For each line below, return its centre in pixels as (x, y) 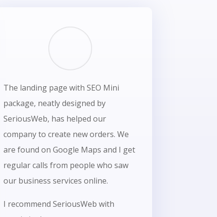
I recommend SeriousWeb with (59, 204)
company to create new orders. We (66, 134)
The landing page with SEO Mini (61, 87)
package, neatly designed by (54, 103)
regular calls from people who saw (66, 165)
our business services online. (55, 180)
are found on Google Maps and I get (69, 149)
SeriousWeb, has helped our (54, 118)
